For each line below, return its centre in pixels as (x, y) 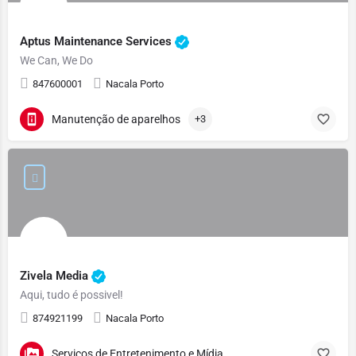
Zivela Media (56, 275)
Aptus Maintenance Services (97, 41)
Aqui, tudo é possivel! (72, 295)
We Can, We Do (56, 60)
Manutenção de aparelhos (116, 119)
